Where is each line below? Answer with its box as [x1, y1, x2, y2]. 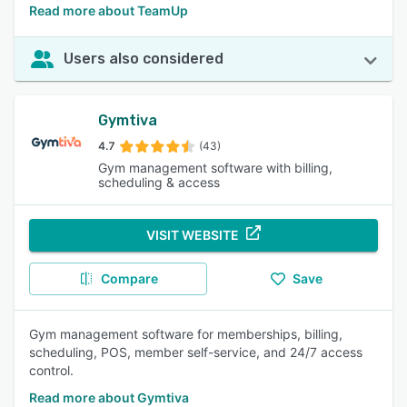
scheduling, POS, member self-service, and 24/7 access [29, 344, 362, 360]
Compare [100, 271, 158, 286]
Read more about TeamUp [29, 3, 188, 18]
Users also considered [64, 50, 223, 67]
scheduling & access [98, 174, 220, 190]
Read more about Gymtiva [29, 390, 189, 405]
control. [29, 362, 74, 378]
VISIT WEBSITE [146, 227, 239, 243]
